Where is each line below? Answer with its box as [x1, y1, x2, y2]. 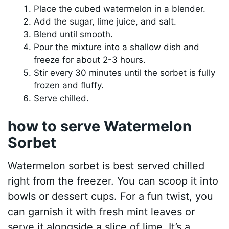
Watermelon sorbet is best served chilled [8, 159, 205, 172]
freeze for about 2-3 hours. [34, 55, 146, 65]
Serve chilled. [34, 93, 89, 104]
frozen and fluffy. [34, 80, 104, 91]
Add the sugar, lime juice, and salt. [34, 16, 177, 27]
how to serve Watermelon [8, 117, 192, 135]
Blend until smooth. [34, 29, 113, 40]
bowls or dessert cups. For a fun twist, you [8, 190, 214, 203]
